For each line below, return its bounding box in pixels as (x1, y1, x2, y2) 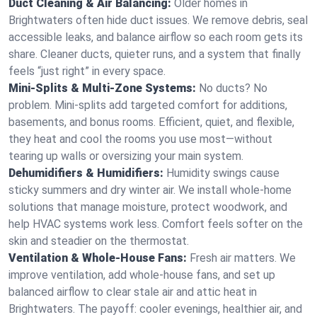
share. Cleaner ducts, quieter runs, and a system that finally (8, 47, 301, 61)
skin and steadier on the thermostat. (8, 234, 189, 248)
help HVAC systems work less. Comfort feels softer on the (8, 217, 303, 231)
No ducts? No (199, 81, 267, 95)
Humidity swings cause (166, 166, 279, 180)
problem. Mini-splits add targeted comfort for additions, (8, 98, 287, 112)
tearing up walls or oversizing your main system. (8, 149, 243, 163)
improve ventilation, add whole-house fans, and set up (8, 268, 275, 282)
